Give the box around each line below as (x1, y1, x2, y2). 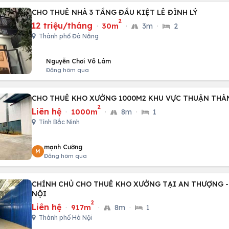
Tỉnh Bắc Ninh (37, 118, 80, 126)
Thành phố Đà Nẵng (37, 32, 99, 40)
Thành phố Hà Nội (37, 214, 92, 221)
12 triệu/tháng (32, 20, 93, 31)
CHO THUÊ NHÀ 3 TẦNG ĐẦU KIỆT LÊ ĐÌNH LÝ (32, 8, 197, 17)
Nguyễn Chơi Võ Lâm (46, 57, 111, 65)
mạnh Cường (44, 143, 82, 151)
